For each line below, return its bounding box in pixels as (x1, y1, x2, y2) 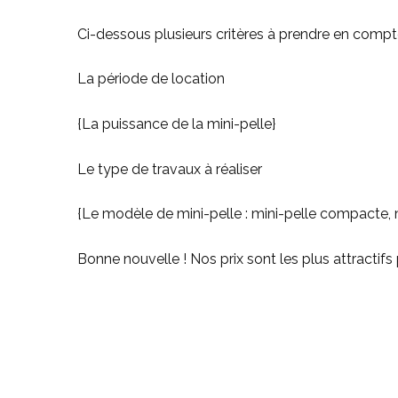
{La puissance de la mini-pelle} (77, 115, 275, 132)
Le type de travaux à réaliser (77, 160, 262, 178)
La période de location (77, 70, 225, 88)
